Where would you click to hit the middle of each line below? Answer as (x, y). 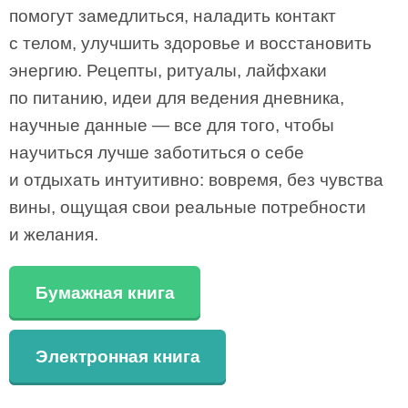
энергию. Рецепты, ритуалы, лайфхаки (168, 70)
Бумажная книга (105, 292)
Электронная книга (117, 357)
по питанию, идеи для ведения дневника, (177, 97)
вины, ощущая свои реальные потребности (188, 207)
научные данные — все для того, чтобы (172, 125)
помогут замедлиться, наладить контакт (173, 15)
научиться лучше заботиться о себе (157, 152)
